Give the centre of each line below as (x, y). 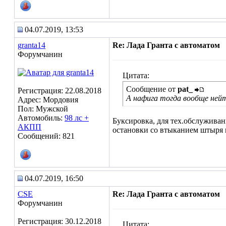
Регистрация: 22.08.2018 (60, 91)
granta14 (32, 45)
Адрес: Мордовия (48, 100)
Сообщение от (152, 89)
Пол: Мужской (43, 109)
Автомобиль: (41, 118)
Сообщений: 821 (46, 136)
